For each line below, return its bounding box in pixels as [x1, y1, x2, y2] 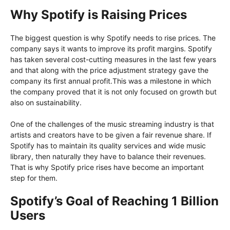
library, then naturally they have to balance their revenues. [10, 152, 206, 161]
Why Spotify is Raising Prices [10, 7, 187, 23]
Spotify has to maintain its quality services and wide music [10, 141, 206, 150]
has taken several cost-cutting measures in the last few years [10, 55, 216, 64]
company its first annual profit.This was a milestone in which [10, 76, 211, 86]
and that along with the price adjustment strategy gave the [10, 66, 208, 75]
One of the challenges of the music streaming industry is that [10, 120, 214, 129]
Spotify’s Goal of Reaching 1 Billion [10, 194, 219, 209]
